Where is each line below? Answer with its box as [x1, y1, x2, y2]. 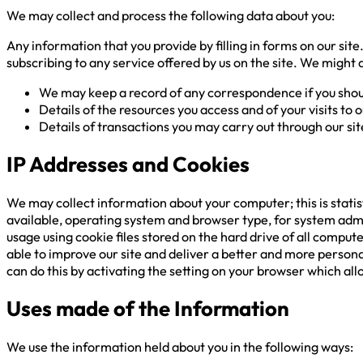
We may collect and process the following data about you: [6, 6, 335, 23]
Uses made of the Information [6, 295, 289, 322]
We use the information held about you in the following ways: [6, 338, 353, 355]
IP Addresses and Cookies [6, 151, 250, 178]
